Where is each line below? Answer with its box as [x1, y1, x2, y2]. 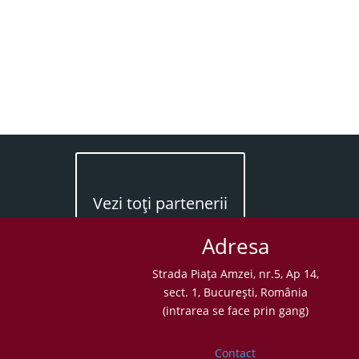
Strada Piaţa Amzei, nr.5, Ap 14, [151, 266, 319, 281]
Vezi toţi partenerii [93, 192, 228, 214]
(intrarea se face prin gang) [162, 303, 309, 318]
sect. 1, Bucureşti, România [163, 284, 308, 300]
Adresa [201, 232, 269, 260]
